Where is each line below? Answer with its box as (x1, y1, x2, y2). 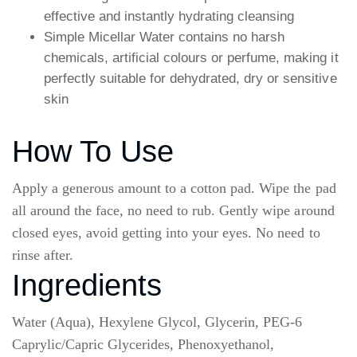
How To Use (12, 134, 175, 168)
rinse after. (12, 246, 74, 263)
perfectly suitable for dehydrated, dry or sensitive (44, 70, 337, 86)
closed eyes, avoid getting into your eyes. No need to (12, 224, 320, 241)
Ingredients (12, 268, 163, 302)
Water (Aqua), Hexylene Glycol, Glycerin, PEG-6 (12, 313, 303, 330)
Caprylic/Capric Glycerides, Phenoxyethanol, (12, 335, 275, 352)
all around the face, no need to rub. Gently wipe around (12, 202, 335, 218)
